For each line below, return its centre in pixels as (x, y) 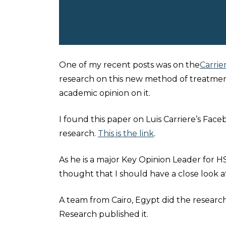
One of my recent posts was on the (129, 65)
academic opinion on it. (105, 93)
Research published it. (104, 214)
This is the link (126, 133)
